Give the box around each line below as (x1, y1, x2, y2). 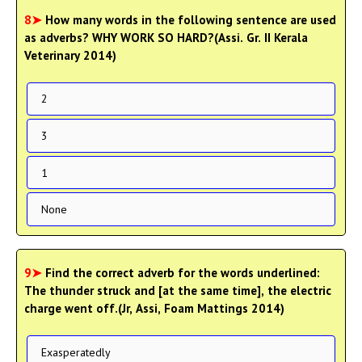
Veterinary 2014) (24, 47, 116, 63)
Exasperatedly (40, 344, 111, 360)
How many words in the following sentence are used (45, 11, 336, 27)
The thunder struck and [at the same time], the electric (24, 283, 331, 298)
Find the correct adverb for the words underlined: (45, 265, 320, 280)
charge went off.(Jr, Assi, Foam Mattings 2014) (24, 301, 284, 316)
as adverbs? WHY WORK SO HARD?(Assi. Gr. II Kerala (24, 29, 308, 45)
